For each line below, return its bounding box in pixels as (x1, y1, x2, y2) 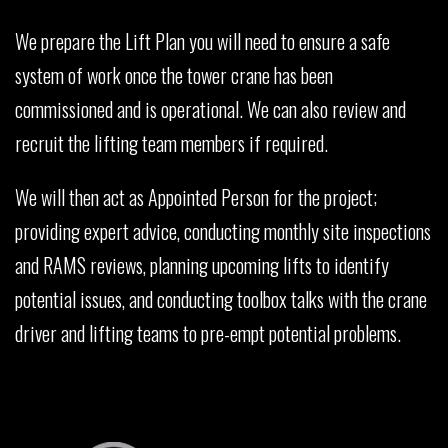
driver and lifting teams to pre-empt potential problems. (15, 317, 401, 348)
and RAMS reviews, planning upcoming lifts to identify (15, 249, 389, 280)
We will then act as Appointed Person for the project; (15, 181, 377, 212)
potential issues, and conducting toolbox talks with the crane (15, 283, 427, 314)
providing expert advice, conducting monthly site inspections (15, 215, 431, 246)
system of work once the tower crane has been (15, 59, 333, 90)
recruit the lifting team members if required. (15, 127, 328, 158)
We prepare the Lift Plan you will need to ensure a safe (15, 25, 390, 56)
